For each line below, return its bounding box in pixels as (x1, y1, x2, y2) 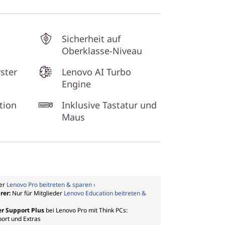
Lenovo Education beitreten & (64, 189, 146, 197)
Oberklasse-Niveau (62, 45, 142, 57)
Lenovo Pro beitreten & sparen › (7, 180, 95, 189)
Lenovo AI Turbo (62, 66, 131, 78)
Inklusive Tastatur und (62, 99, 157, 111)
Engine (62, 78, 91, 90)
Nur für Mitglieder (12, 189, 64, 197)
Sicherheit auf (62, 33, 121, 45)
